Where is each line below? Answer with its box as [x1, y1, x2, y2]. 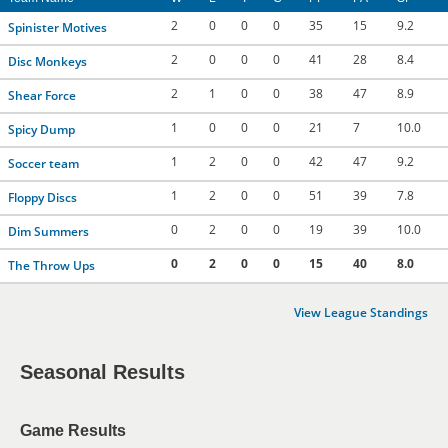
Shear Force [8, 87, 76, 104]
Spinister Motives [8, 19, 107, 36]
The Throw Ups [8, 257, 95, 274]
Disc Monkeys [8, 53, 87, 70]
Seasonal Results [20, 361, 185, 383]
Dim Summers [8, 223, 89, 240]
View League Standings [294, 304, 428, 321]
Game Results [20, 422, 126, 439]
